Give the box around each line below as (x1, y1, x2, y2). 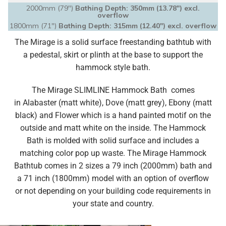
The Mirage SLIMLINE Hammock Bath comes (31, 85, 195, 95)
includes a (161, 136, 199, 145)
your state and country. (72, 199, 154, 208)
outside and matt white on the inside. (20, 123, 153, 133)
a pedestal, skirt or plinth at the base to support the (23, 50, 203, 60)
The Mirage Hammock (127, 148, 206, 158)
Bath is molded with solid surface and (27, 136, 161, 145)
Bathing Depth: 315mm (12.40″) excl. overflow (59, 21, 216, 30)
